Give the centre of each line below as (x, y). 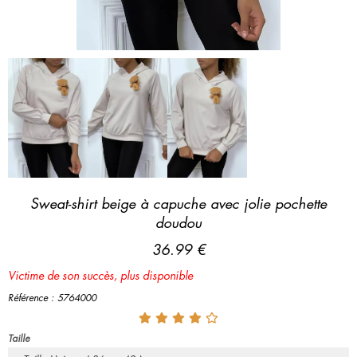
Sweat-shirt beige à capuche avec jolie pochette (178, 203)
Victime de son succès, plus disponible (100, 275)
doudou (178, 222)
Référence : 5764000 (52, 297)
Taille (19, 338)
